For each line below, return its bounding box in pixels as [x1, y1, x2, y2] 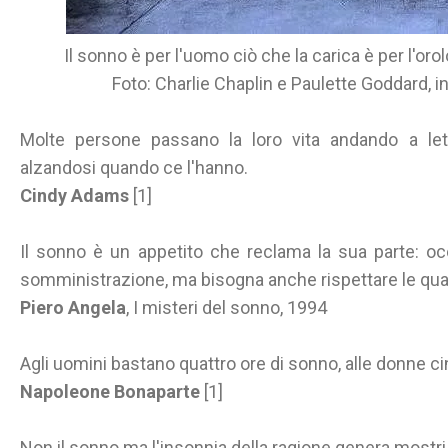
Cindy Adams [20, 185, 129, 206]
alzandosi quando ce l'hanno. [20, 157, 248, 178]
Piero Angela [20, 297, 126, 318]
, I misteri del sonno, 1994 [126, 297, 327, 318]
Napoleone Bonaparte [20, 381, 200, 402]
